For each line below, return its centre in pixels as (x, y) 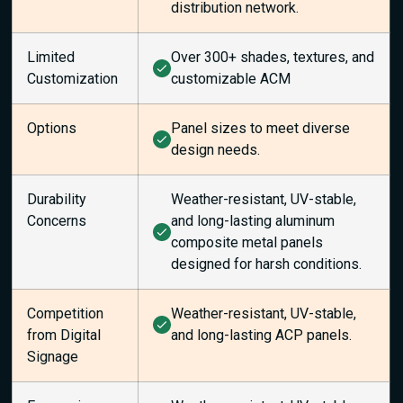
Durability (57, 200)
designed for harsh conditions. (267, 264)
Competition (66, 314)
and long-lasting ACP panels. (262, 336)
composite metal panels (247, 243)
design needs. (216, 150)
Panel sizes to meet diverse (261, 129)
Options (52, 129)
